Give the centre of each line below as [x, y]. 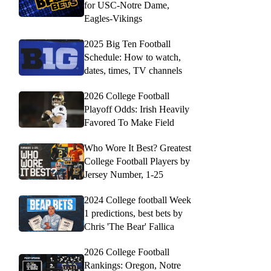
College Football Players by [137, 161]
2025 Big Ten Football [127, 44]
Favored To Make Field [129, 122]
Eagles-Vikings [113, 18]
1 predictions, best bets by [133, 213]
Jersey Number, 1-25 [124, 175]
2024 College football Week [138, 200]
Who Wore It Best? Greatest [138, 148]
